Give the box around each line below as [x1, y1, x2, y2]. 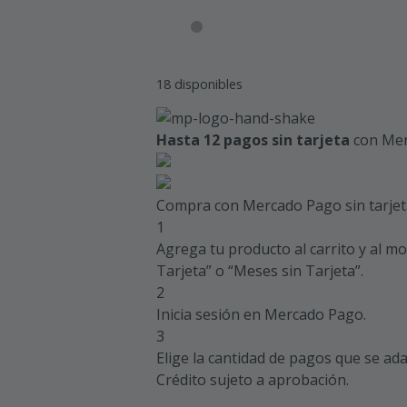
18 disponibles [156, 74, 243, 93]
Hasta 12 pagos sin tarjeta [156, 129, 350, 150]
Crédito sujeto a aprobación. [156, 369, 349, 390]
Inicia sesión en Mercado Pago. [156, 303, 366, 324]
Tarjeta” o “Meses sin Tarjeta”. [156, 260, 363, 281]
